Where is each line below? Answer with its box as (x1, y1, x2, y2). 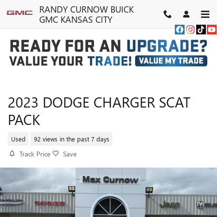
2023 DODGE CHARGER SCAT (8, 92, 190, 111)
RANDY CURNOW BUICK (39, 3, 134, 15)
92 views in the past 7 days (33, 134, 109, 143)
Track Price (19, 149, 50, 158)
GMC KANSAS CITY (39, 13, 112, 25)
